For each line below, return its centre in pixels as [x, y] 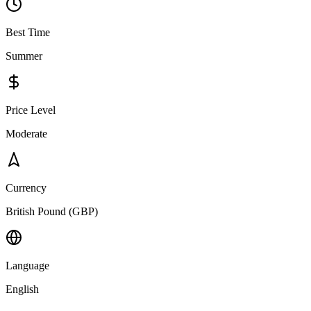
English [22, 289]
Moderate [26, 133]
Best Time [28, 32]
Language [27, 265]
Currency [26, 187]
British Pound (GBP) [52, 211]
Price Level [31, 110]
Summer [24, 56]
